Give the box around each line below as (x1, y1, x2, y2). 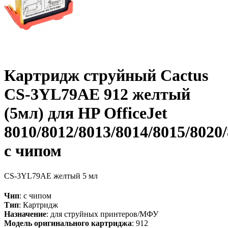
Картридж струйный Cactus (4, 66, 208, 85)
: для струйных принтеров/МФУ (46, 209, 158, 218)
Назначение (4, 209, 46, 218)
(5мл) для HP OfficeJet (4, 104, 167, 123)
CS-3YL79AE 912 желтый (4, 85, 190, 104)
